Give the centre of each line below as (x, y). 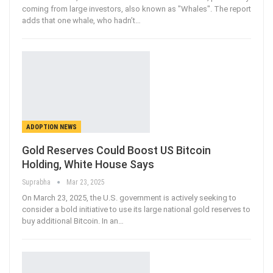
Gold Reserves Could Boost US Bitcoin (116, 151)
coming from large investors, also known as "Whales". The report (136, 9)
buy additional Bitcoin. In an (70, 221)
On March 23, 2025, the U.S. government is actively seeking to (129, 198)
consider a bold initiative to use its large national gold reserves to (136, 210)
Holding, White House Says (88, 165)
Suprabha (37, 183)
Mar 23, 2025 (86, 183)
